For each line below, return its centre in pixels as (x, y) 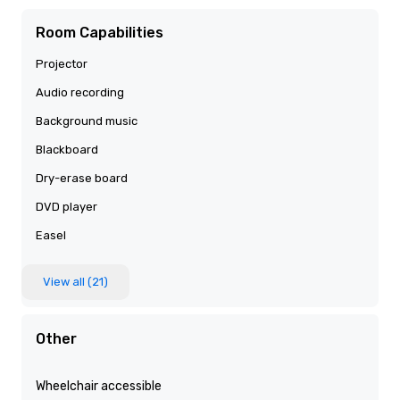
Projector (62, 64)
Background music (87, 121)
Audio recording (80, 92)
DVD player (67, 207)
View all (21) (75, 282)
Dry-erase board (82, 178)
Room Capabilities (100, 33)
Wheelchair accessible (99, 386)
